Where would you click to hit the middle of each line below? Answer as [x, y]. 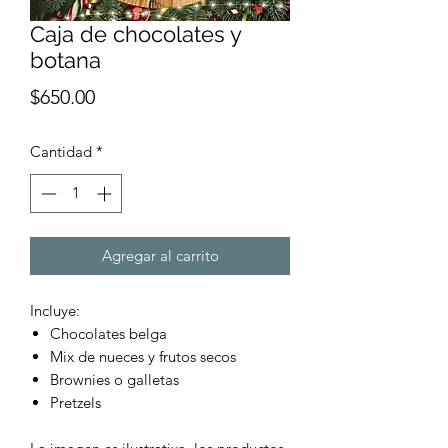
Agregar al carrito [160, 255]
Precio [122, 96]
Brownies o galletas [114, 379]
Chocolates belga [108, 333]
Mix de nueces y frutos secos [143, 356]
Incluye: [55, 310]
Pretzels [75, 402]
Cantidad [61, 151]
